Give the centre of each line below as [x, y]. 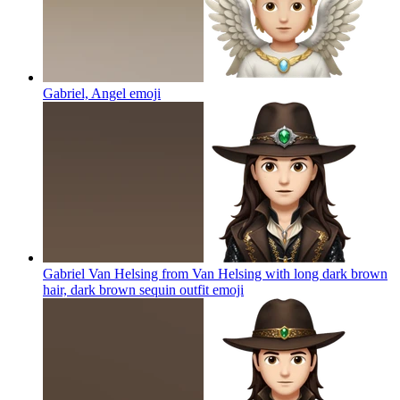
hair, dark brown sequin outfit [126, 289]
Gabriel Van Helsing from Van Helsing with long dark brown [215, 273]
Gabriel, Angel [84, 93]
